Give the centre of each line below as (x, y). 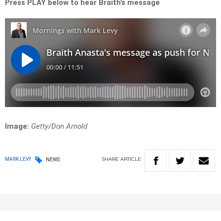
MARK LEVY (18, 159)
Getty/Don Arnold (60, 127)
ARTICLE (131, 159)
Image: (17, 127)
